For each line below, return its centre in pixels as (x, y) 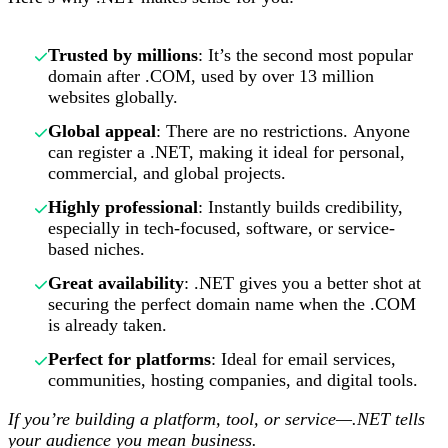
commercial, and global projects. (167, 173)
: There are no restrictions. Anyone (283, 131)
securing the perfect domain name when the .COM (232, 304)
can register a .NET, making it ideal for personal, (227, 152)
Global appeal (102, 131)
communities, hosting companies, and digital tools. (233, 380)
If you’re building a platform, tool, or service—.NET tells (216, 418)
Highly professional (123, 207)
